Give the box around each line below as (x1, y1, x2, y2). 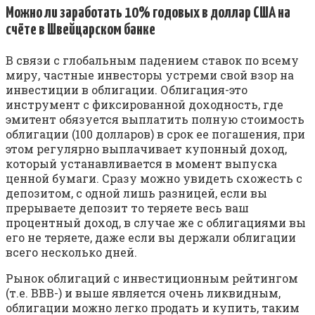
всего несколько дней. (6, 244, 137, 259)
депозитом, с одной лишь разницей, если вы (6, 185, 267, 200)
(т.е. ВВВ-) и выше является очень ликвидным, (6, 285, 281, 300)
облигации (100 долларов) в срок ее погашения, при (6, 126, 305, 141)
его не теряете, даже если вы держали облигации (6, 229, 296, 245)
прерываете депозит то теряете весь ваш (6, 200, 249, 215)
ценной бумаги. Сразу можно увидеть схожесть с (6, 170, 302, 186)
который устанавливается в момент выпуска (6, 155, 277, 171)
